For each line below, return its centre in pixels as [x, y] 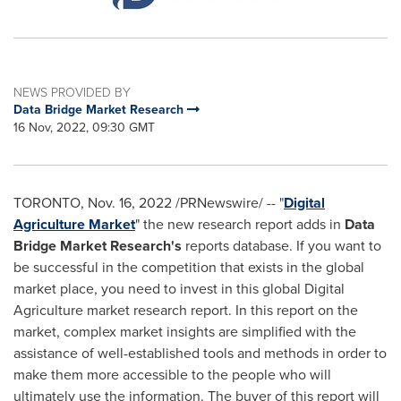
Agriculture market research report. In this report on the [186, 310]
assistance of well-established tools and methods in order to [200, 353]
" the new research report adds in [240, 224]
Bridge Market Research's [99, 246]
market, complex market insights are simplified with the [185, 332]
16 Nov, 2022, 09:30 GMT [84, 128]
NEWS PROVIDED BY [72, 92]
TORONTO [47, 203]
